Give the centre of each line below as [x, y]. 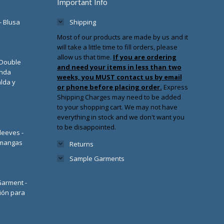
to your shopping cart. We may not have [117, 107]
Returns [81, 144]
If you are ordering [144, 57]
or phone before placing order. [109, 87]
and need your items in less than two [119, 67]
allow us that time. [85, 57]
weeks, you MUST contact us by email [119, 77]
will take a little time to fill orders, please [117, 47]
